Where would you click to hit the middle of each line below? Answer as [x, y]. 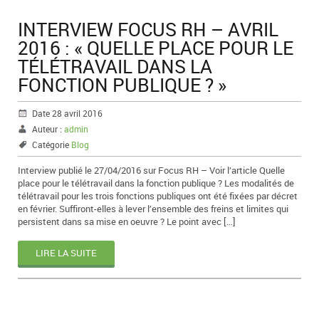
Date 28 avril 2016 [67, 113]
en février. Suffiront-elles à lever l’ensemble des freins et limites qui [153, 208]
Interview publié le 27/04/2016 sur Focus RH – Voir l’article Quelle [151, 170]
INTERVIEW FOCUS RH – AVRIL [148, 29]
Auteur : [48, 129]
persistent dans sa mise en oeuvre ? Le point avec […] [127, 221]
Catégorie [52, 144]
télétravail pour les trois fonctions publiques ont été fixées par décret [158, 195]
